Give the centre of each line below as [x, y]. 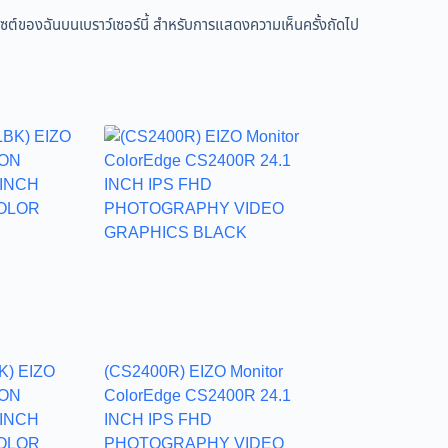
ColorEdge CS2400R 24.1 [197, 395]
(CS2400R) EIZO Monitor [193, 371]
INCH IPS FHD [157, 419]
